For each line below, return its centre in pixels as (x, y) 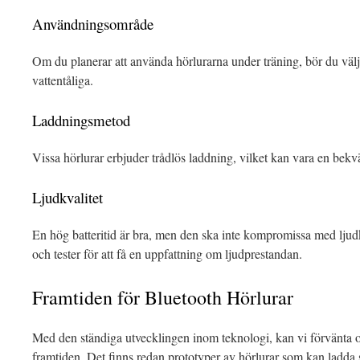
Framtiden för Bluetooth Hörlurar (163, 297)
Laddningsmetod (81, 120)
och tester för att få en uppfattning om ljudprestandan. (167, 254)
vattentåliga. (63, 80)
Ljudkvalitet (67, 197)
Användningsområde (93, 24)
